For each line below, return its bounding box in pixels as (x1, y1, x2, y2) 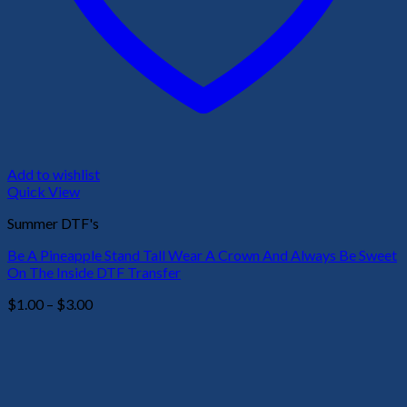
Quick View (7, 183, 80, 201)
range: (92, 312, 131, 330)
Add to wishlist (7, 165, 100, 184)
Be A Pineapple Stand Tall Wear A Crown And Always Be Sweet (7, 246, 397, 264)
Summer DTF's (7, 214, 99, 233)
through (92, 346, 141, 364)
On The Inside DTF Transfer (7, 263, 181, 282)
